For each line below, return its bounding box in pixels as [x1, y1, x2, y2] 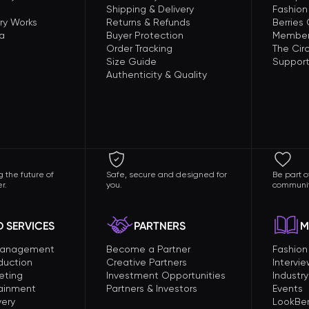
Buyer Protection [106, 30, 183, 41]
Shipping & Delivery [106, 3, 194, 14]
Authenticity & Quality [106, 69, 207, 80]
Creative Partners [106, 257, 187, 268]
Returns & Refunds [106, 17, 190, 28]
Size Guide [106, 56, 157, 67]
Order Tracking [106, 43, 172, 54]
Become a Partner [106, 243, 190, 255]
